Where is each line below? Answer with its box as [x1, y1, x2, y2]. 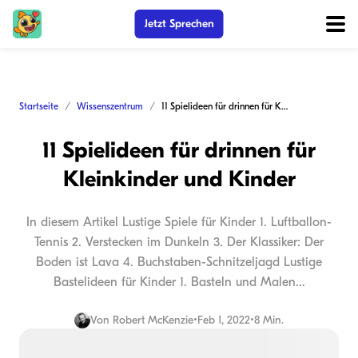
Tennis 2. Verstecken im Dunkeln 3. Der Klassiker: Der [34, 235, 324, 249]
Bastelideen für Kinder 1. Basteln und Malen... [53, 275, 305, 289]
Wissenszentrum [77, 101, 143, 112]
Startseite [19, 101, 58, 112]
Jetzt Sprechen [144, 17, 214, 30]
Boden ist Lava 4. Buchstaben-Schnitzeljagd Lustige [36, 255, 322, 269]
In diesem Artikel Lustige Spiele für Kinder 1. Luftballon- [26, 215, 332, 229]
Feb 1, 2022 [197, 313, 250, 327]
